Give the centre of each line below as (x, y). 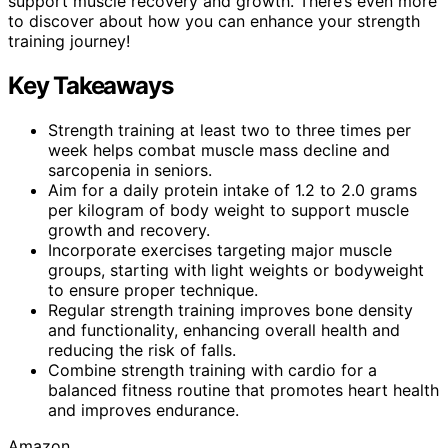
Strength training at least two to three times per (229, 129)
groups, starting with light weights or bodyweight (236, 269)
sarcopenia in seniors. (130, 169)
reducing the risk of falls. (142, 349)
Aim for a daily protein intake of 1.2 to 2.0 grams (232, 189)
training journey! (69, 40)
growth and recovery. (129, 229)
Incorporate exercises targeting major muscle (220, 249)
